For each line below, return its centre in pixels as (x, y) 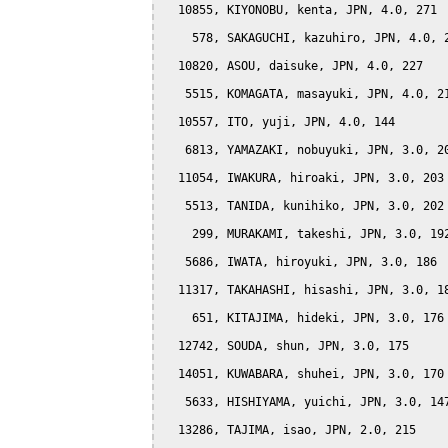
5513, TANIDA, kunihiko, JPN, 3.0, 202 (304, 205)
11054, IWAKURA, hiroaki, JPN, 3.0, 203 (304, 177)
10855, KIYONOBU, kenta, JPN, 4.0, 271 (300, 9)
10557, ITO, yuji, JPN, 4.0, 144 (279, 121)
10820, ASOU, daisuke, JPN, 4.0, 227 (293, 65)
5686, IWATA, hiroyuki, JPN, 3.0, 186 (300, 261)
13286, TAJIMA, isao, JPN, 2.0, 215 (290, 429)
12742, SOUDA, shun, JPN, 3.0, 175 (286, 345)
